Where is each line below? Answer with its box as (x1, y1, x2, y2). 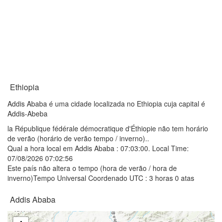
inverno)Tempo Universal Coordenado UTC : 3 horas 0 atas (7, 173, 194, 183)
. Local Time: (148, 143, 189, 153)
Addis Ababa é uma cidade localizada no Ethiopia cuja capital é (7, 99, 205, 109)
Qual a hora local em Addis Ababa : (7, 143, 120, 153)
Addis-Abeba (7, 109, 48, 118)
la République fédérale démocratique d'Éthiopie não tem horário (7, 123, 208, 133)
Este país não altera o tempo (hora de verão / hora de (7, 163, 177, 173)
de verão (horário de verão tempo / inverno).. (7, 133, 149, 143)
